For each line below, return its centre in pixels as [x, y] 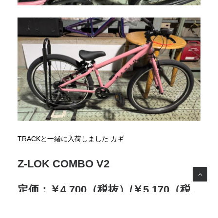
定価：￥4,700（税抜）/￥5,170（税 [104, 189]
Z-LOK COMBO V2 [64, 163]
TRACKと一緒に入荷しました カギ [71, 138]
